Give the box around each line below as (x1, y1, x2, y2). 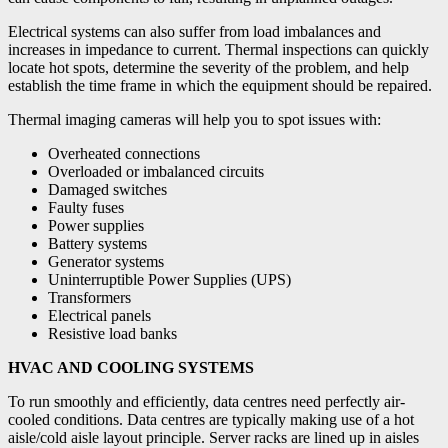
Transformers (48, 288, 131, 306)
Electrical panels (48, 306, 151, 324)
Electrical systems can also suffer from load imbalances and (8, 22, 381, 40)
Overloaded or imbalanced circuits (48, 162, 264, 180)
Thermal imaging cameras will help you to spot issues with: (8, 110, 381, 128)
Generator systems (48, 252, 164, 270)
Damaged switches (48, 180, 167, 198)
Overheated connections (48, 144, 200, 162)
